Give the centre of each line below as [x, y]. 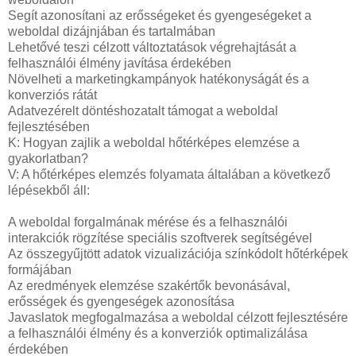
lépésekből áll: [49, 190]
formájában [40, 269]
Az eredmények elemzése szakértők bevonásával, [149, 285]
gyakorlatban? [48, 158]
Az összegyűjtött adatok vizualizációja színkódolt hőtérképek [178, 253]
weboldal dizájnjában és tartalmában [112, 31]
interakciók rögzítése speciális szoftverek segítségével [160, 238]
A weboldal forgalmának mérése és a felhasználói [148, 222]
